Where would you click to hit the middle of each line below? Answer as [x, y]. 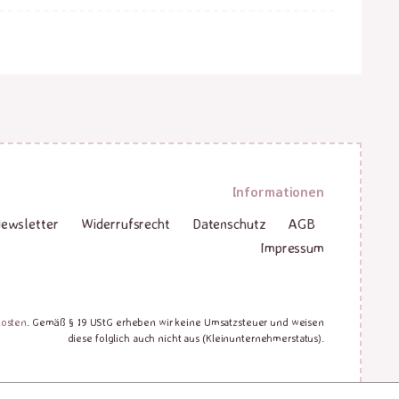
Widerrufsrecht [125, 224]
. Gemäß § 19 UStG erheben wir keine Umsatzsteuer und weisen [175, 322]
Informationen [278, 191]
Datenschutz [229, 224]
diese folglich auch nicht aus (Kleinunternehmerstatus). [195, 338]
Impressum [292, 248]
